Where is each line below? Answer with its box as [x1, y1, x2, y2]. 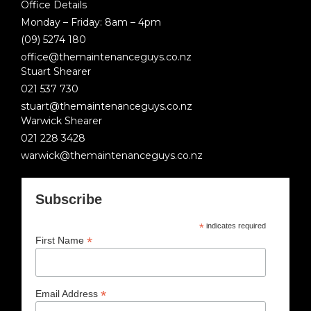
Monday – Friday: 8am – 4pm [21, 16, 161, 29]
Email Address [35, 287, 101, 299]
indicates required [204, 221, 267, 230]
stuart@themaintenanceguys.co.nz [21, 100, 192, 113]
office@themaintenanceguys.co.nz [21, 51, 192, 64]
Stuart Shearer [21, 65, 91, 78]
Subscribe [35, 192, 102, 208]
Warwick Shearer [21, 115, 102, 128]
